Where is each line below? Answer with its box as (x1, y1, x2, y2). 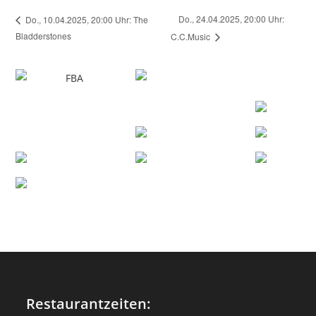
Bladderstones (16, 30, 72, 42)
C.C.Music (171, 30, 213, 43)
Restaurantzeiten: (26, 294, 152, 314)
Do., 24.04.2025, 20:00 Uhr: (178, 13, 285, 25)
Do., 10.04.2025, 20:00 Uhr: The (23, 13, 149, 25)
